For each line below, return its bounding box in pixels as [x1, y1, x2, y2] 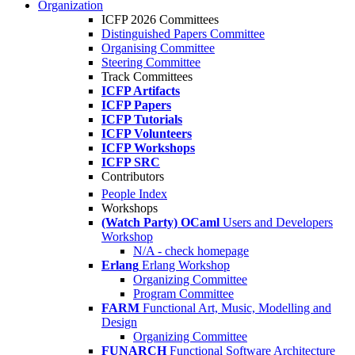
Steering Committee [101, 55, 200, 69]
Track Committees [101, 70, 193, 83]
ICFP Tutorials [101, 113, 182, 126]
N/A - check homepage [133, 244, 249, 258]
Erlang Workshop [142, 258, 230, 273]
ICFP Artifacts [101, 84, 180, 97]
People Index [101, 187, 167, 201]
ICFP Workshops [101, 141, 195, 155]
